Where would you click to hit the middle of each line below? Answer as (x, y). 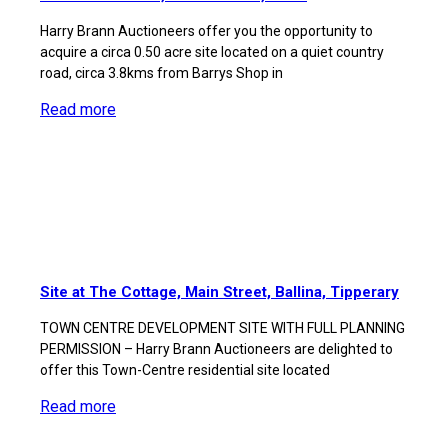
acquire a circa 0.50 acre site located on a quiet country (212, 52)
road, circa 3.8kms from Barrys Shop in (161, 73)
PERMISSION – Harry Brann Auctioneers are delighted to (216, 349)
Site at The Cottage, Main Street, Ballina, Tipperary (219, 292)
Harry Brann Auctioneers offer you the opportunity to (206, 31)
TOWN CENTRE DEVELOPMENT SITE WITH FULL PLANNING (222, 328)
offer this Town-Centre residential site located (185, 370)
